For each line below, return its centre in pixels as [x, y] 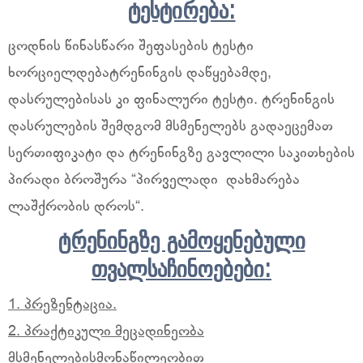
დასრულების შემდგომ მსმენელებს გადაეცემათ [171, 126]
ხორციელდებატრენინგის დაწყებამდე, [140, 73]
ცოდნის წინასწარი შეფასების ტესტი [131, 46]
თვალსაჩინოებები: [181, 270]
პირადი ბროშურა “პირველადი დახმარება [154, 180]
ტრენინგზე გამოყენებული [181, 241]
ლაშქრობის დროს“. [76, 207]
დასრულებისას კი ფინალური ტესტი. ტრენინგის [171, 100]
